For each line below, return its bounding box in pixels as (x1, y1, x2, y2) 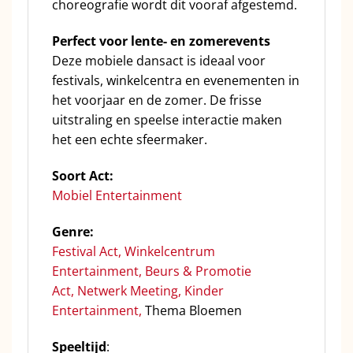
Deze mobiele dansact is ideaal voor (52, 52, 266, 70)
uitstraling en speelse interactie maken (52, 111, 282, 129)
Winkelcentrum (124, 242, 215, 260)
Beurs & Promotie (145, 262, 251, 280)
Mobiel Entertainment (52, 187, 182, 205)
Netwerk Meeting (77, 281, 178, 299)
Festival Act (52, 242, 118, 260)
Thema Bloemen (142, 301, 242, 319)
